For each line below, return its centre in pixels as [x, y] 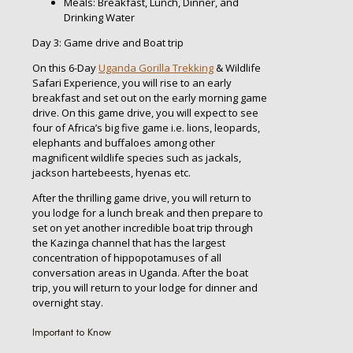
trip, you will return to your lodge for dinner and [145, 288]
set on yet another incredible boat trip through [143, 228]
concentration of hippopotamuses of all [127, 258]
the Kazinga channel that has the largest [129, 243]
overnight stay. [68, 303]
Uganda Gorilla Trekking [156, 68]
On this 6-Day [65, 68]
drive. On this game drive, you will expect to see [145, 113]
